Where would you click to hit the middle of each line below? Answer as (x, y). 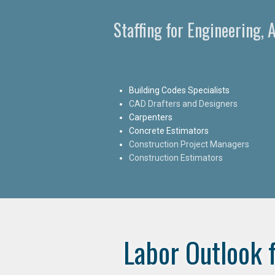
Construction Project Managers (189, 144)
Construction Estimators (176, 157)
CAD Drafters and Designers (183, 103)
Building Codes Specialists (179, 90)
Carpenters (151, 117)
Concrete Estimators (169, 130)
